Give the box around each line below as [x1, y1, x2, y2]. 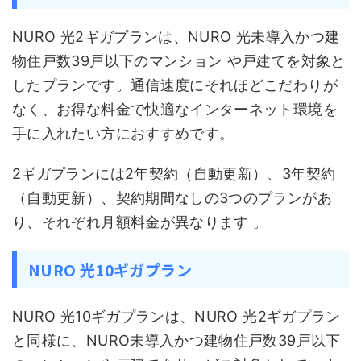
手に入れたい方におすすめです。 [12, 125, 234, 142]
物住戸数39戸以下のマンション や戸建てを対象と [12, 52, 346, 69]
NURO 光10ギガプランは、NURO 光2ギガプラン [12, 308, 341, 325]
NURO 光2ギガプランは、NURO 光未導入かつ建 [12, 28, 340, 45]
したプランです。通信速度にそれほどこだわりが [12, 77, 338, 93]
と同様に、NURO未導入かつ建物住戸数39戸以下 [12, 332, 341, 349]
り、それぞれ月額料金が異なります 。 [12, 214, 268, 230]
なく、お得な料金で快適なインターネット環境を [12, 101, 338, 118]
